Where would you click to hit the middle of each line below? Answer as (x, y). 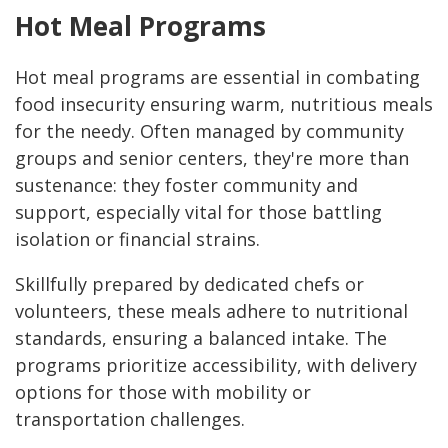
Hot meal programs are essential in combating (217, 77)
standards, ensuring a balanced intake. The (201, 338)
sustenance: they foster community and (186, 185)
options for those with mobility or (163, 392)
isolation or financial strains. (140, 239)
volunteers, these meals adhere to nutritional (211, 311)
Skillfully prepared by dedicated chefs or (189, 284)
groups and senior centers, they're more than (212, 158)
